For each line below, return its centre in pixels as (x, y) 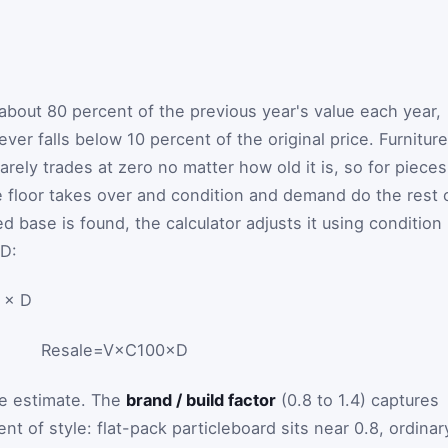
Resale (66, 349)
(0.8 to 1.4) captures (357, 399)
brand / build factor (201, 399)
